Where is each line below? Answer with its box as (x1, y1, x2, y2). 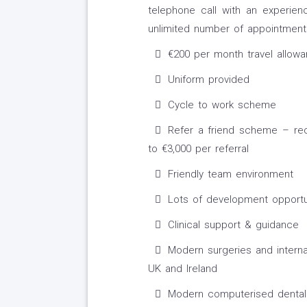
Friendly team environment (167, 168, 293, 181)
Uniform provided (167, 73, 249, 86)
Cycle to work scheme (167, 99, 276, 112)
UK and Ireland (147, 262, 217, 275)
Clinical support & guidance (167, 219, 299, 232)
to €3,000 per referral (147, 143, 249, 156)
